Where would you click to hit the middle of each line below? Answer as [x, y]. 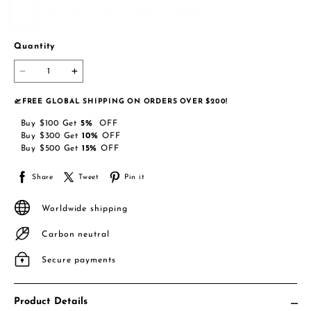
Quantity [35, 47]
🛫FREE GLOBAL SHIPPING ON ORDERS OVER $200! [121, 102]
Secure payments [79, 260]
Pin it [134, 177]
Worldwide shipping [85, 209]
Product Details [51, 302]
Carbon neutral [76, 234]
